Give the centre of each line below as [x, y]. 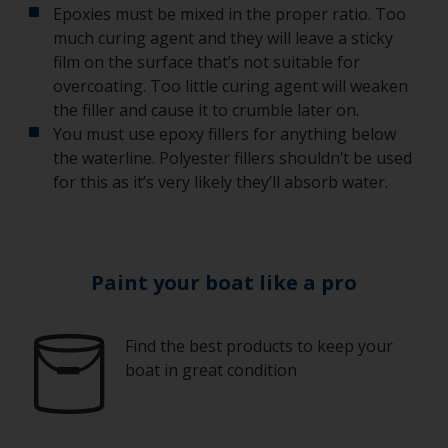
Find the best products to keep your [259, 346]
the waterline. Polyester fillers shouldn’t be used [232, 158]
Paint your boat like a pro [224, 282]
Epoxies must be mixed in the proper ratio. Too [229, 14]
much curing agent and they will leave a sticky [223, 38]
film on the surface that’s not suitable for [206, 62]
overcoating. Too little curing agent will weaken [230, 86]
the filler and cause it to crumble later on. [208, 110]
